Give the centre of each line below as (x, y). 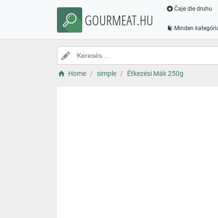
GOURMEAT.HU (119, 20)
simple (106, 73)
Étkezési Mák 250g (155, 73)
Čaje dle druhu (193, 9)
